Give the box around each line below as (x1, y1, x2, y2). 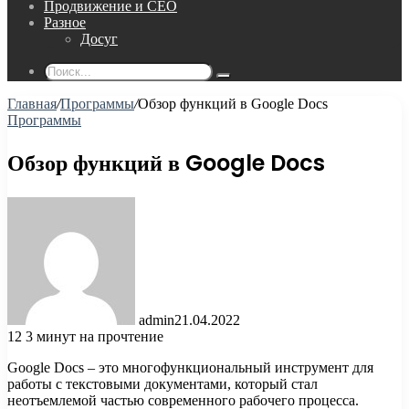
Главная (7, 96, 57, 111)
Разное (44, 15, 86, 30)
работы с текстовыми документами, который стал (7, 375, 318, 392)
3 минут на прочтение (26, 328, 163, 344)
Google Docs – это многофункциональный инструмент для (7, 359, 373, 375)
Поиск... (223, 75, 267, 89)
